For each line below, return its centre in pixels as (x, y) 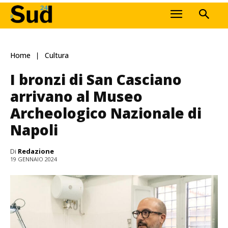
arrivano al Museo (76, 96)
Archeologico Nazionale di (106, 113)
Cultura (57, 55)
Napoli (34, 130)
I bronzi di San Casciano (96, 79)
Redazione (36, 151)
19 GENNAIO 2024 (34, 159)
